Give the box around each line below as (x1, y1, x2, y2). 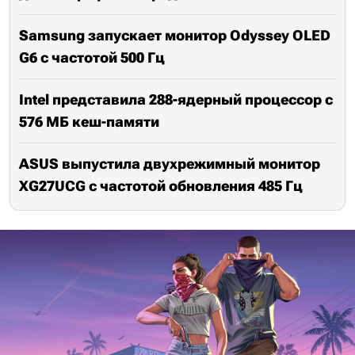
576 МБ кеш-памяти (19, 113, 159, 131)
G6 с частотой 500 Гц (19, 49, 165, 67)
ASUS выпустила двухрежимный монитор (19, 155, 320, 173)
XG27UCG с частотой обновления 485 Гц (19, 177, 303, 195)
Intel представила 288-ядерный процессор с (19, 91, 333, 109)
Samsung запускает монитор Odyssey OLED (19, 27, 330, 44)
